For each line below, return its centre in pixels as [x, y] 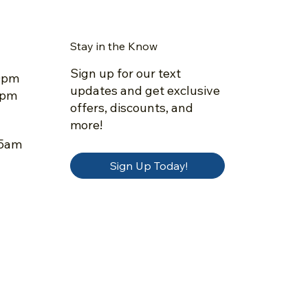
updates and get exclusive [145, 91]
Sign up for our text [125, 74]
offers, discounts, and [131, 108]
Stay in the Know [113, 46]
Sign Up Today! [148, 165]
